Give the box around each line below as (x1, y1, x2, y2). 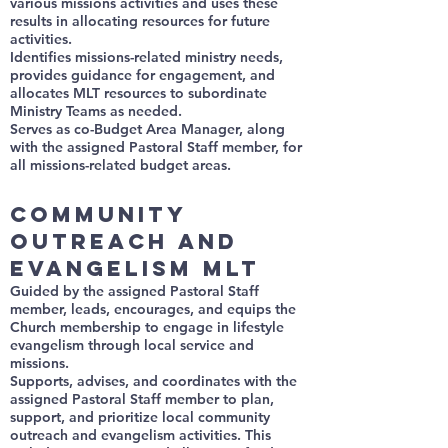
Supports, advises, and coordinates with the (10, 372, 297, 390)
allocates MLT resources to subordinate (10, 84, 267, 102)
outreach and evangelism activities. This (10, 426, 271, 444)
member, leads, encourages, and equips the (10, 300, 296, 318)
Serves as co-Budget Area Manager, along (10, 120, 285, 138)
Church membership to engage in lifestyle (10, 318, 284, 336)
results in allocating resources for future (10, 12, 270, 30)
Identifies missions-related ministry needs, (10, 48, 283, 66)
